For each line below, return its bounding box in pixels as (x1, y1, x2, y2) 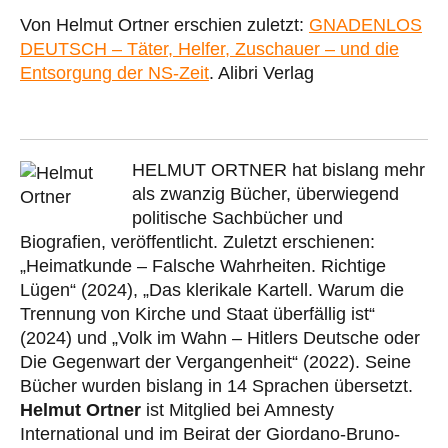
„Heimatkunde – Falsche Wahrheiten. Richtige (20, 255, 386, 276)
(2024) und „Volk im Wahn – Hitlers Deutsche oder (20, 327, 420, 348)
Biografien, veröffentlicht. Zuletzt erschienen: (20, 231, 375, 252)
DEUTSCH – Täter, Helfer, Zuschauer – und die (20, 38, 399, 59)
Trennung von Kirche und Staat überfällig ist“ (20, 303, 375, 324)
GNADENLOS (309, 14, 422, 35)
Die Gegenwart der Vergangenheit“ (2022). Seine (20, 351, 411, 372)
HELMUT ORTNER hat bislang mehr (132, 159, 425, 180)
